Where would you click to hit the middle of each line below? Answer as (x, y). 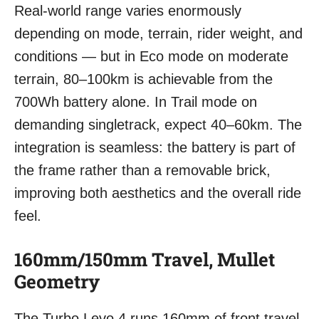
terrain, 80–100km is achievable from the (143, 79)
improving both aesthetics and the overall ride (158, 193)
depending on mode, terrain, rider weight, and (158, 34)
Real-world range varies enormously (128, 11)
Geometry (57, 282)
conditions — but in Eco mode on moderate (151, 57)
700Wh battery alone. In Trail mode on (136, 102)
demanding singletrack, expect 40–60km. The (158, 125)
